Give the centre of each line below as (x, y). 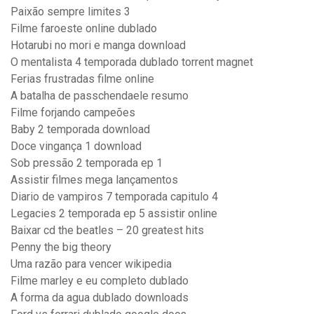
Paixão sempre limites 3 (70, 12)
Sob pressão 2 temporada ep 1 (87, 163)
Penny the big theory (61, 247)
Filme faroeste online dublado (84, 29)
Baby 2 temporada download (80, 130)
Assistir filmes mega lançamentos (94, 180)
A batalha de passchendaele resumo (100, 96)
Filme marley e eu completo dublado (100, 281)
